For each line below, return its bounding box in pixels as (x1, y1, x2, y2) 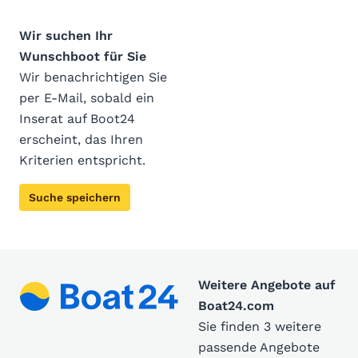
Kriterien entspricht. (19, 153, 145, 168)
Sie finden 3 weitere (198, 319, 321, 334)
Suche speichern (29, 191, 121, 204)
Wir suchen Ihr (19, 28, 113, 43)
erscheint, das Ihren (19, 132, 143, 147)
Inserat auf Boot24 (19, 111, 135, 126)
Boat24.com (198, 298, 274, 313)
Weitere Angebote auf (198, 277, 336, 292)
